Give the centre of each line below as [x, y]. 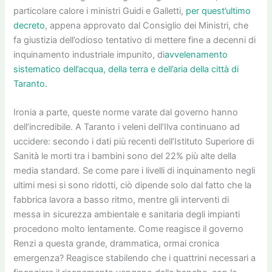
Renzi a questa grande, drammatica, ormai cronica [117, 243]
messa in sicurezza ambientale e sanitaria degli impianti [127, 214]
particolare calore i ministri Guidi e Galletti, [100, 11]
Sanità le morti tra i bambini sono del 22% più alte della [125, 156]
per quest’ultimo [219, 11]
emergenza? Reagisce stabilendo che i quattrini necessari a [135, 258]
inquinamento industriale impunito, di [89, 54]
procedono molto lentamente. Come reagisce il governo [129, 229]
